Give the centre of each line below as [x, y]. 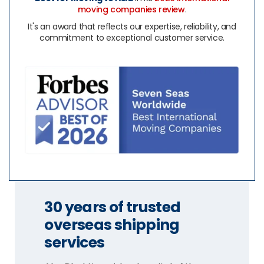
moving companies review [131, 9]
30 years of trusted [113, 207]
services [76, 242]
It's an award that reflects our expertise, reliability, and [132, 27]
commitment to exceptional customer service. [132, 38]
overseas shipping [112, 225]
